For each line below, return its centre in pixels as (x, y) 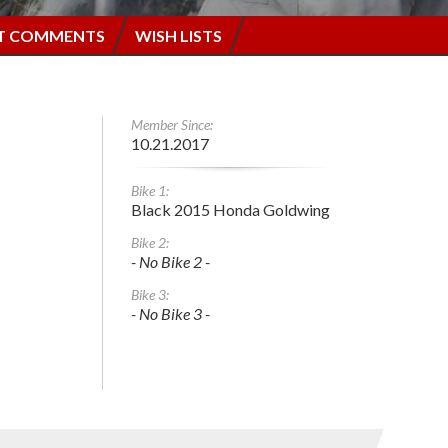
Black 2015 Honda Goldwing (230, 209)
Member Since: (172, 124)
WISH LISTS (178, 35)
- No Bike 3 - (170, 313)
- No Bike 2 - (170, 261)
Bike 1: (150, 190)
